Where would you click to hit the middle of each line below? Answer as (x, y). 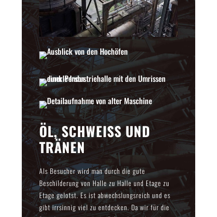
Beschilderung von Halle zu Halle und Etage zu (104, 183)
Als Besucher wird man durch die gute (92, 170)
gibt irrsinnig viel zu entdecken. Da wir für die (104, 207)
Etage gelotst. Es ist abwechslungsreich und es (105, 195)
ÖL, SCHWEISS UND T (94, 131)
